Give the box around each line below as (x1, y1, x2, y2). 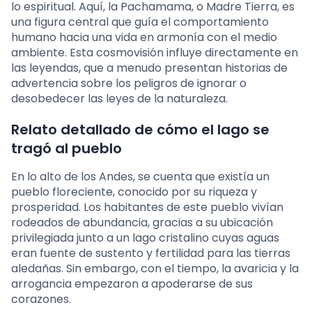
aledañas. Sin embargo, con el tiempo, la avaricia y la (11, 260, 299, 276)
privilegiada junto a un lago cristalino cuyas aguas (11, 229, 279, 246)
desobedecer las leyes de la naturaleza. (11, 90, 228, 107)
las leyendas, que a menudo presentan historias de (11, 59, 288, 76)
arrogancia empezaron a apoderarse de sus (11, 275, 253, 292)
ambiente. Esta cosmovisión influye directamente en (11, 44, 298, 61)
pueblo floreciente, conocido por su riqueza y (11, 183, 257, 200)
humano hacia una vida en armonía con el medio (11, 29, 277, 45)
